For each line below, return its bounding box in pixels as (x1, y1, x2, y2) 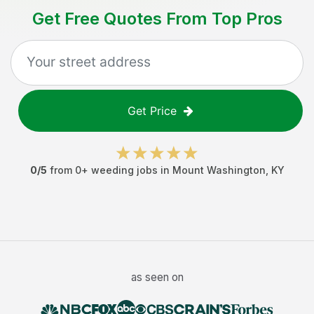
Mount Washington (172, 164, 266, 176)
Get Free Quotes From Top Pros (32, 8, 282, 29)
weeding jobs (90, 164, 158, 176)
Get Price (128, 104, 177, 118)
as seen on (130, 271, 184, 284)
